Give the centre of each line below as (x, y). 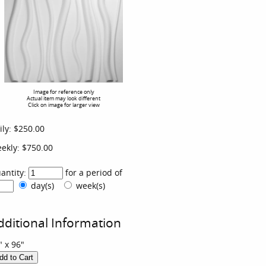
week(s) (92, 186)
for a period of (96, 173)
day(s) (45, 186)
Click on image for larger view (64, 105)
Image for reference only (64, 92)
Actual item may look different (64, 98)
